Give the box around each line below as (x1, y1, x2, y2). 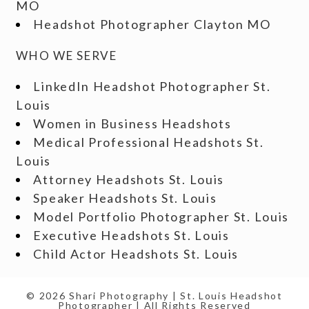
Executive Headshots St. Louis (33, 228, 230, 243)
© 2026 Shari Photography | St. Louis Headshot (26, 290, 283, 301)
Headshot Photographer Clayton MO (33, 17, 271, 32)
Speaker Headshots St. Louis (33, 190, 217, 206)
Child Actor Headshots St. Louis (33, 246, 239, 261)
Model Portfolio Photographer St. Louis (33, 209, 290, 224)
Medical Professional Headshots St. (33, 134, 264, 150)
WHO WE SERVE (16, 48, 117, 63)
